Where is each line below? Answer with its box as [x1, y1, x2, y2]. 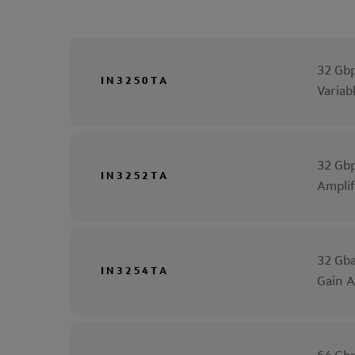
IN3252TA [101, 170, 170, 181]
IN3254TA [101, 265, 170, 277]
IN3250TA [101, 75, 170, 86]
